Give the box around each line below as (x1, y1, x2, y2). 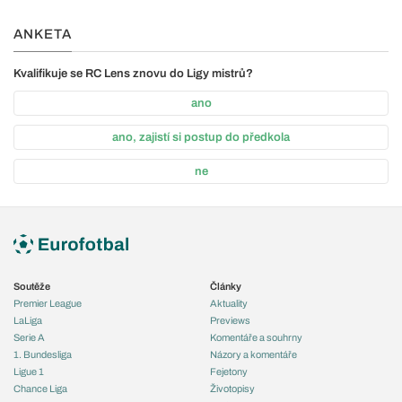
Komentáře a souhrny (210, 331, 302, 343)
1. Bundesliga (13, 348, 72, 360)
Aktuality (210, 297, 248, 309)
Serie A (13, 331, 45, 343)
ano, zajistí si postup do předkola (112, 130, 290, 144)
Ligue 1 (13, 365, 44, 377)
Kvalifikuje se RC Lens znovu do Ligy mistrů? (13, 66, 253, 80)
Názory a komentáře (210, 348, 297, 360)
